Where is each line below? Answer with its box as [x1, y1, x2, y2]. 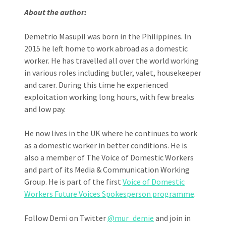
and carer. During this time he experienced [24, 79, 168, 90]
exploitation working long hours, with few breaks [24, 91, 194, 102]
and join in [154, 212, 191, 223]
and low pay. [24, 103, 66, 114]
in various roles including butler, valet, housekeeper [24, 67, 201, 78]
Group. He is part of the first [24, 176, 123, 187]
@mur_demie [107, 212, 154, 223]
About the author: [24, 7, 87, 17]
